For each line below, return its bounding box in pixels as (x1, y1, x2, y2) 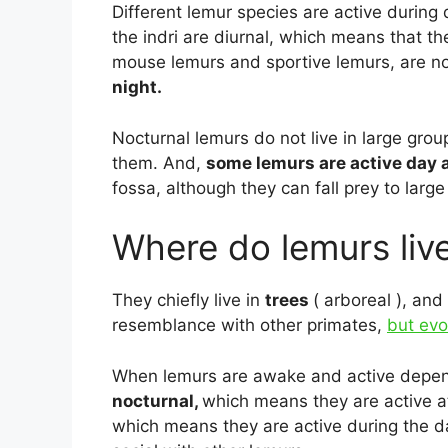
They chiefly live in (112, 290, 265, 311)
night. (112, 77, 162, 98)
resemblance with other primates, (112, 315, 387, 336)
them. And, (112, 152, 206, 173)
